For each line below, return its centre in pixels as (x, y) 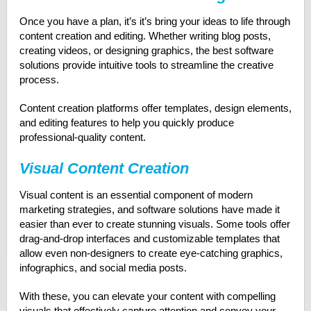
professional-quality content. (82, 137)
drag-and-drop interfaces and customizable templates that (149, 238)
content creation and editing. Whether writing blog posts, (145, 36)
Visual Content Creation (104, 168)
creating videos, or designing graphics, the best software (146, 50)
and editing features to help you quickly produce (126, 123)
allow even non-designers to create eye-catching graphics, (151, 253)
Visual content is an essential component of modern (136, 195)
